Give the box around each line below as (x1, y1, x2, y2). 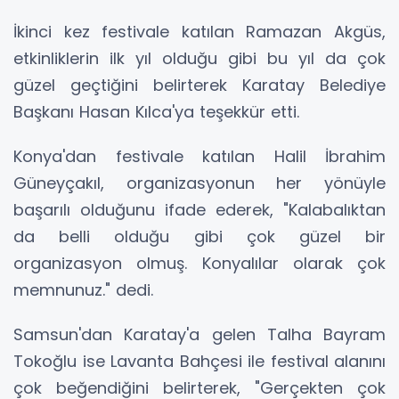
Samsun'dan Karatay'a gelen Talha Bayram (13, 322, 386, 346)
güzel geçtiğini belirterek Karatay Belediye (13, 73, 386, 96)
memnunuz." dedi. (13, 278, 153, 301)
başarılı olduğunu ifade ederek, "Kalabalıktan (13, 198, 386, 221)
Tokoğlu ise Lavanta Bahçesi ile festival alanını (13, 349, 386, 372)
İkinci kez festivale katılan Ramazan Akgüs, (13, 20, 386, 43)
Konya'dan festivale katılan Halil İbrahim (13, 144, 386, 167)
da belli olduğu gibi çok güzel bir (13, 224, 386, 248)
